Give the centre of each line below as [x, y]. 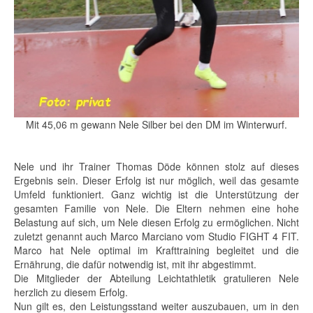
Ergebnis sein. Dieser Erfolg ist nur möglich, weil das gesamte [156, 181]
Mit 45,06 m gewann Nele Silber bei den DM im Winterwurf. [156, 125]
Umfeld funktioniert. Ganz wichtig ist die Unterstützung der [156, 195]
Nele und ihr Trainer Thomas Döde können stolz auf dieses [156, 167]
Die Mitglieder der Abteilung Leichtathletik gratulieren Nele [156, 278]
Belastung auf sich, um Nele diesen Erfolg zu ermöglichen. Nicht [156, 223]
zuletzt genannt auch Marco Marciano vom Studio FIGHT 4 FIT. [156, 236]
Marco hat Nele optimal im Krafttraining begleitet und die [156, 250]
